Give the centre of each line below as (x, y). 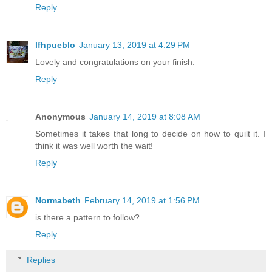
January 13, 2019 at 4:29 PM (134, 45)
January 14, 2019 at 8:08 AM (145, 117)
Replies (41, 260)
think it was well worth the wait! (94, 146)
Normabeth (58, 201)
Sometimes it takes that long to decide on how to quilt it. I (151, 134)
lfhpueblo (55, 45)
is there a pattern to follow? (87, 218)
